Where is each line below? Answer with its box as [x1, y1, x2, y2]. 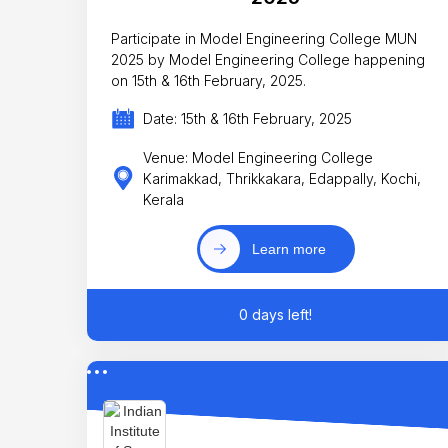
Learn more [251, 241, 326, 258]
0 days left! [239, 306, 313, 324]
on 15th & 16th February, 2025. [111, 71, 306, 89]
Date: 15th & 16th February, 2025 [142, 110, 352, 128]
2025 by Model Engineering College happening [111, 50, 425, 68]
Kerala [142, 190, 184, 208]
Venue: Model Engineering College [142, 148, 373, 166]
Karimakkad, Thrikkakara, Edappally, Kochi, [142, 169, 421, 187]
